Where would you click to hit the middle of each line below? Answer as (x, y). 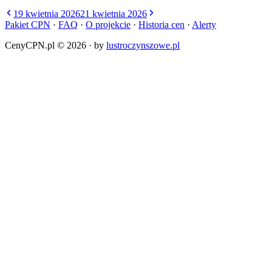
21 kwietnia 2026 (114, 13)
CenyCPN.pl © (36, 45)
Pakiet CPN (28, 24)
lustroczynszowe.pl (143, 45)
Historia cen (161, 24)
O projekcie (108, 24)
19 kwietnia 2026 (47, 13)
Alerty (204, 24)
